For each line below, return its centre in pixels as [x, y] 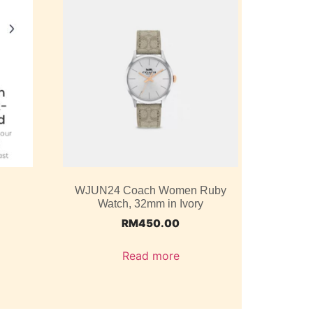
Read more [151, 256]
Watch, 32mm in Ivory [151, 203]
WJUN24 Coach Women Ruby [151, 190]
